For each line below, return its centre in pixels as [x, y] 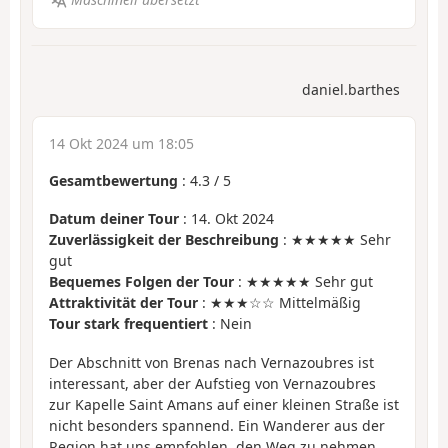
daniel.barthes [351, 89]
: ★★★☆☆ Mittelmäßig [279, 303]
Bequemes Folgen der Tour [141, 282]
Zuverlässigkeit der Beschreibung [164, 240]
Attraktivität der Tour [123, 303]
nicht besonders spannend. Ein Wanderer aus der [217, 425]
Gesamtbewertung [113, 180]
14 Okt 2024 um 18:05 [121, 143]
